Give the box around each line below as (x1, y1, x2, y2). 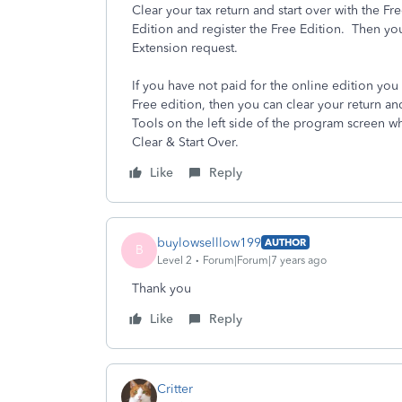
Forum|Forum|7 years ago (203, 253, 327, 267)
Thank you (132, 281, 191, 296)
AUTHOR (265, 236, 306, 249)
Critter (157, 380, 193, 397)
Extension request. (132, 40, 238, 56)
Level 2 (157, 253, 192, 267)
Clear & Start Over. (132, 135, 239, 150)
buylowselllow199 (157, 234, 261, 250)
